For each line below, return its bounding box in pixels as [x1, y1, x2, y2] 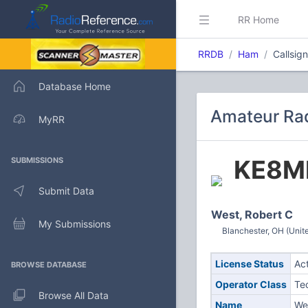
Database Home [38, 80, 111, 92]
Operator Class [214, 278, 287, 290]
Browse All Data [38, 289, 109, 301]
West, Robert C [211, 208, 293, 221]
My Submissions [38, 217, 111, 230]
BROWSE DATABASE [11, 260, 87, 269]
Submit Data [38, 184, 94, 197]
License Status [214, 258, 284, 269]
